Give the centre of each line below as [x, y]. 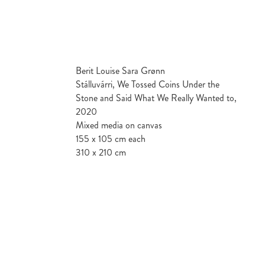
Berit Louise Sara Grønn [120, 70]
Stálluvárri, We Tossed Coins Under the [148, 84]
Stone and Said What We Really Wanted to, [156, 98]
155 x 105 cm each [111, 138]
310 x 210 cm [101, 152]
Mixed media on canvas [119, 125]
